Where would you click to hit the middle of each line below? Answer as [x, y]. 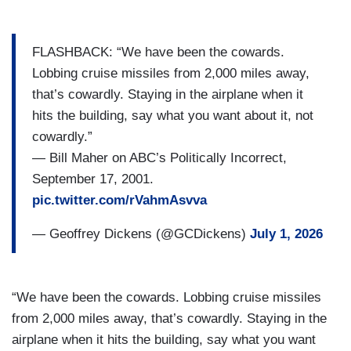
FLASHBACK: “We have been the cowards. [158, 52]
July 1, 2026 [286, 234]
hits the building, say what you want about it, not [173, 116]
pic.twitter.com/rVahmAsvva [119, 201]
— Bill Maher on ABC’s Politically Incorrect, [159, 158]
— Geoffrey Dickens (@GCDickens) [141, 234]
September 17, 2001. [93, 179]
